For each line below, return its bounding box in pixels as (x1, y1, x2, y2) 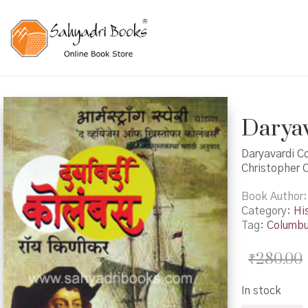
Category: (241, 205, 294, 217)
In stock (241, 285, 281, 296)
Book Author (241, 190, 303, 202)
